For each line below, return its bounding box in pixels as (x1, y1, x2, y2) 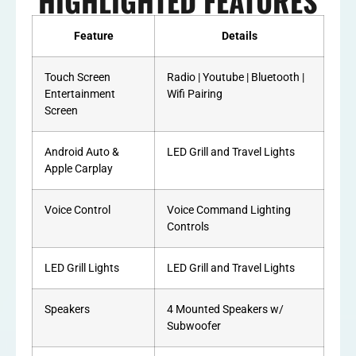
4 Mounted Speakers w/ (167, 302, 284, 316)
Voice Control (44, 203, 110, 217)
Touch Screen (44, 70, 110, 84)
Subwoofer (167, 319, 221, 333)
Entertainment (44, 87, 115, 101)
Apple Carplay (44, 161, 113, 176)
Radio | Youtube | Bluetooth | (167, 70, 304, 84)
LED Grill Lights (44, 261, 119, 275)
